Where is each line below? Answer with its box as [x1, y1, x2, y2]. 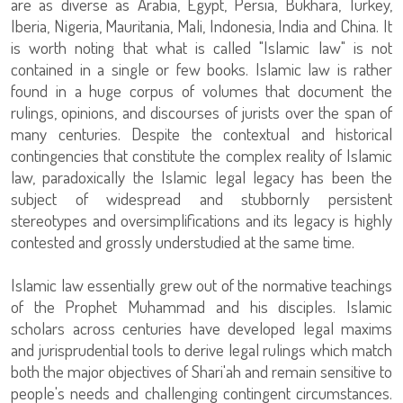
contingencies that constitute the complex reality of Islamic [11, 143, 392, 166]
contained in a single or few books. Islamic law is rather [11, 57, 392, 80]
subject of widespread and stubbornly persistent [11, 186, 392, 210]
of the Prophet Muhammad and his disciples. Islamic [11, 294, 392, 318]
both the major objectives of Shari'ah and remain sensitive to [11, 359, 392, 382]
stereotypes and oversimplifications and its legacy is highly [11, 208, 392, 231]
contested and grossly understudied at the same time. [11, 229, 354, 253]
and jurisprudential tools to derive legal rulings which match [11, 337, 392, 361]
